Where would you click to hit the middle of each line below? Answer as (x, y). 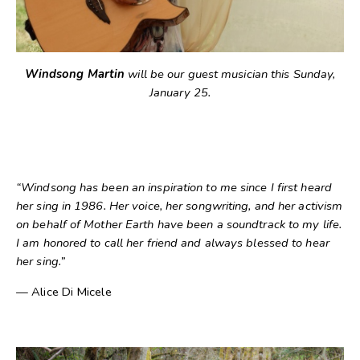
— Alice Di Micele (64, 291)
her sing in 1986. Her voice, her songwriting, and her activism (180, 206)
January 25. (180, 93)
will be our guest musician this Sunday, (230, 74)
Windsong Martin (75, 74)
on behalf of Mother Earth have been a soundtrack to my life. (179, 225)
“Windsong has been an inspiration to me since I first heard (174, 188)
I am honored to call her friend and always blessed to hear (173, 243)
